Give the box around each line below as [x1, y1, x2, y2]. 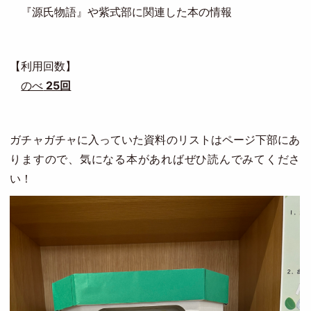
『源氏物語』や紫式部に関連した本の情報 [10, 5, 233, 19]
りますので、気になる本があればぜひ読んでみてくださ [10, 152, 301, 166]
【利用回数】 [10, 59, 77, 73]
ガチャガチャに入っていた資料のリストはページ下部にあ [10, 133, 301, 146]
